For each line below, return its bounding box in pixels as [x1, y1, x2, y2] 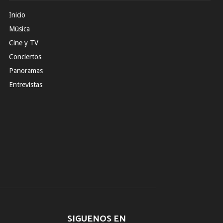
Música [9, 24, 30, 33]
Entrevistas [9, 80, 43, 89]
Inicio [9, 10, 26, 19]
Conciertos [9, 52, 42, 61]
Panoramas [9, 66, 43, 75]
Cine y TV [9, 38, 39, 47]
